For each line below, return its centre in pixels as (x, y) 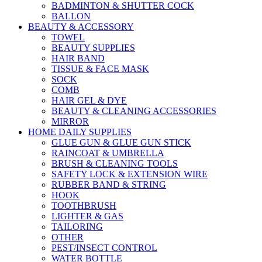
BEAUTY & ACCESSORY (81, 26)
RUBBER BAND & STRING (109, 184)
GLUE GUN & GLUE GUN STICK (121, 142)
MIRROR (70, 121)
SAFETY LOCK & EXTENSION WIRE (130, 174)
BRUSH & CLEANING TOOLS (115, 163)
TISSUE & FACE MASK (100, 68)
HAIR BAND (78, 58)
